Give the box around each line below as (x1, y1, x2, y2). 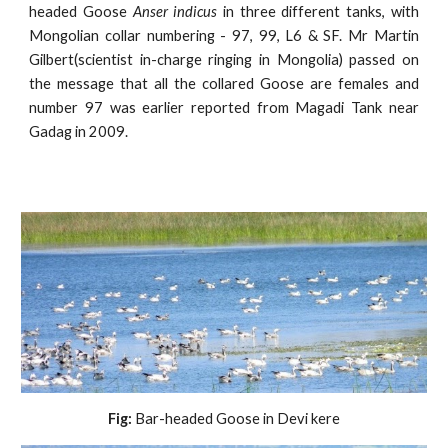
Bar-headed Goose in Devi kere (132, 409, 340, 427)
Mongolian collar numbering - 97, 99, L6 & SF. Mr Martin (29, 27, 419, 44)
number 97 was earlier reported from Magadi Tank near (29, 99, 419, 116)
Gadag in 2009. (29, 123, 129, 140)
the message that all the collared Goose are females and (29, 75, 419, 92)
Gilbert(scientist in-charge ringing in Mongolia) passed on (29, 51, 419, 68)
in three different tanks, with (217, 3, 419, 20)
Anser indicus (132, 3, 218, 20)
